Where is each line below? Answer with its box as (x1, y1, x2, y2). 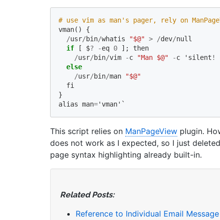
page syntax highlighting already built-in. (50, 150, 202, 160)
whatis (102, 35, 125, 43)
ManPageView (125, 126, 177, 136)
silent (188, 54, 212, 61)
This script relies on (50, 126, 125, 136)
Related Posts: (60, 190, 114, 199)
